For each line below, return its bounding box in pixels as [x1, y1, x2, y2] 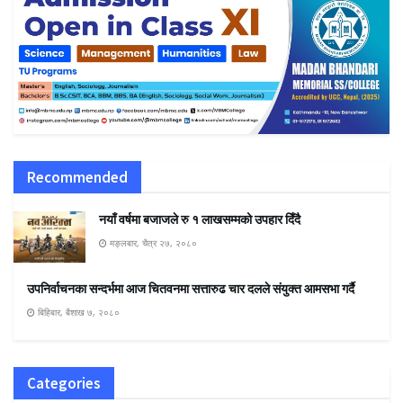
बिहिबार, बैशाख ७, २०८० [35, 305, 120, 318]
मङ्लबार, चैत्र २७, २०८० [107, 236, 197, 249]
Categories [27, 372, 101, 393]
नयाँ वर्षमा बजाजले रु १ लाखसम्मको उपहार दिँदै [99, 210, 300, 228]
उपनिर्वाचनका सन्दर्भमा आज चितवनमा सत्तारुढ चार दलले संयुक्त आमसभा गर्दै [27, 280, 354, 297]
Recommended [27, 166, 128, 187]
